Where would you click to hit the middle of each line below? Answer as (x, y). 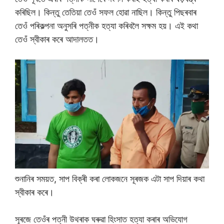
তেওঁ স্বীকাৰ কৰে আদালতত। (57, 39)
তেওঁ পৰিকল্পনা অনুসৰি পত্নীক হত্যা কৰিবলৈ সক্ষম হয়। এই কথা (106, 25)
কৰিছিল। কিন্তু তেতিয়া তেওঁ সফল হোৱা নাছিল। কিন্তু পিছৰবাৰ (106, 12)
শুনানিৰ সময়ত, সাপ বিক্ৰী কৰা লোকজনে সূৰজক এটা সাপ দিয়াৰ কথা (110, 178)
